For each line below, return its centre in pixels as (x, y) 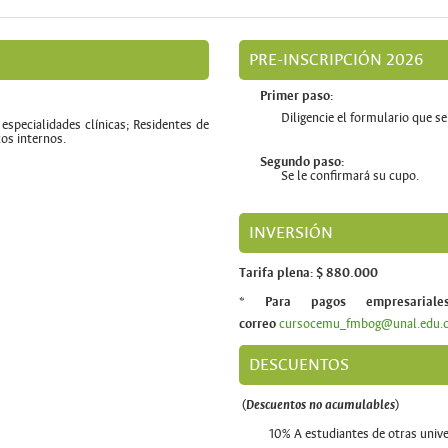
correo (259, 323)
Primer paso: (296, 96)
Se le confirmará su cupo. (351, 175)
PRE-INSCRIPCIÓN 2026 (336, 59)
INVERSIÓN (291, 232)
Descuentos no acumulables (320, 404)
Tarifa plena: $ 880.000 (308, 272)
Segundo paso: (303, 161)
